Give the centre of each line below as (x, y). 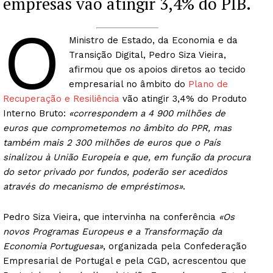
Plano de (208, 84)
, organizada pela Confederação (175, 246)
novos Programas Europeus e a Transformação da (112, 232)
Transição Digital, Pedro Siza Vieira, (147, 55)
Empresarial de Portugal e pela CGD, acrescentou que (125, 261)
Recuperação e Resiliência (61, 99)
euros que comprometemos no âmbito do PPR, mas (117, 128)
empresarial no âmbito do (128, 84)
